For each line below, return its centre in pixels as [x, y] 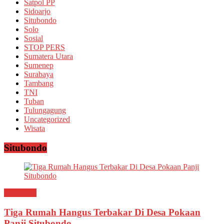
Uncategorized [47, 119]
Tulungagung [45, 110]
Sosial [33, 38]
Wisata [34, 128]
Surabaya [39, 74]
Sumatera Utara [48, 56]
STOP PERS [44, 47]
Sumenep [39, 65]
